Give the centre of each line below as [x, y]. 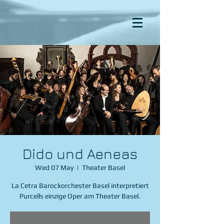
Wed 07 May [54, 167]
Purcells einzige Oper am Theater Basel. [80, 196]
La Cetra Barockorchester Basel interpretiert [80, 185]
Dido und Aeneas [80, 154]
